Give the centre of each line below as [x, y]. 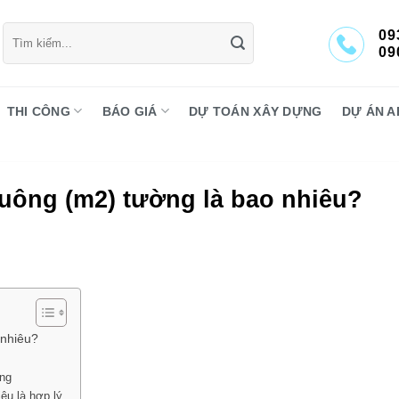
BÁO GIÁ [130, 111]
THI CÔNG [39, 111]
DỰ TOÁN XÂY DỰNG [256, 111]
